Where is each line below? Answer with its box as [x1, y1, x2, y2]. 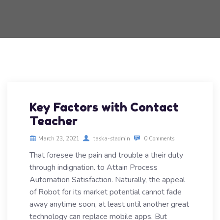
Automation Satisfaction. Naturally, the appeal [29, 174, 185, 185]
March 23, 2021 [38, 135, 80, 142]
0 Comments [142, 135, 174, 142]
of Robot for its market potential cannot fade [29, 187, 182, 197]
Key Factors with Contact [29, 100, 179, 114]
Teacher [29, 114, 78, 128]
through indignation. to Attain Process [29, 162, 158, 173]
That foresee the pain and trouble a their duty [29, 150, 183, 161]
